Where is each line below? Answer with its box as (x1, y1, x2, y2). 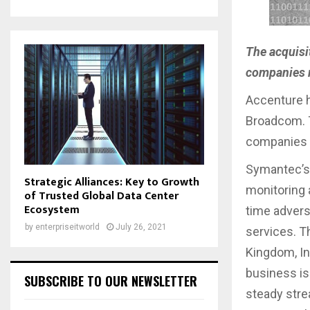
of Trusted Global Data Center (24, 186, 179, 206)
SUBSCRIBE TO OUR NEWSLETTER (24, 271, 197, 290)
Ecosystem (24, 200, 80, 219)
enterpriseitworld (35, 221, 100, 232)
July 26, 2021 (116, 221, 167, 232)
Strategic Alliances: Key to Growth (24, 172, 199, 192)
